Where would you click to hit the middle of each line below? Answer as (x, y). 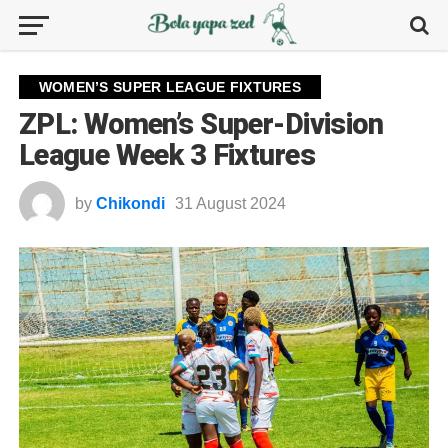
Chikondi (130, 203)
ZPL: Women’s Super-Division (201, 124)
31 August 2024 (230, 203)
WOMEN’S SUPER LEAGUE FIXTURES (170, 87)
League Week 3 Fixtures (166, 155)
